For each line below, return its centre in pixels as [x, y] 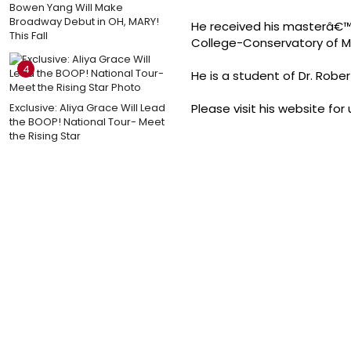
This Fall [29, 35]
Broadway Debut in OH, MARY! [84, 21]
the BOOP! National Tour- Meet [87, 121]
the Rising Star [45, 136]
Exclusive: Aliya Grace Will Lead [87, 107]
